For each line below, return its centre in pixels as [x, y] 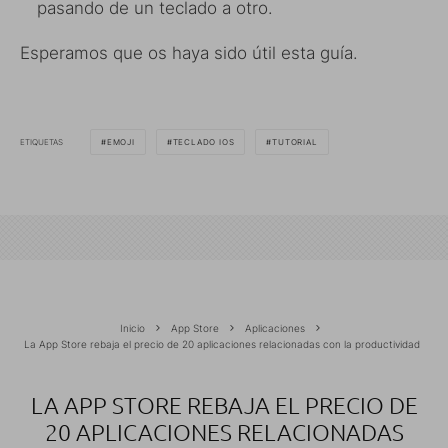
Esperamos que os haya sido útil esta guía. [189, 53]
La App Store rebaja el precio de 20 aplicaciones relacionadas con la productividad [221, 344]
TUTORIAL [295, 142]
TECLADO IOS [203, 142]
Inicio [132, 328]
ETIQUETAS [41, 141]
